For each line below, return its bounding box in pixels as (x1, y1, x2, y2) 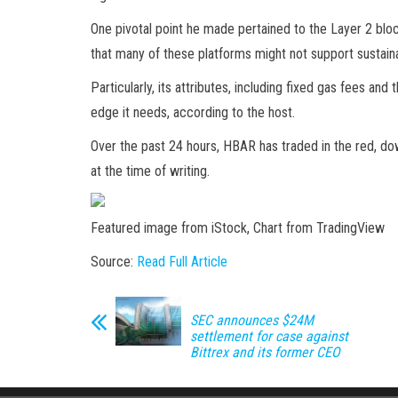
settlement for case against (190, 327, 348, 345)
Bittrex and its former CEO (190, 343, 340, 361)
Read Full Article (137, 252, 227, 270)
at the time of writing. (91, 162, 210, 179)
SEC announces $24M (190, 311, 314, 329)
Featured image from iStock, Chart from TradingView (91, 219, 385, 236)
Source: (91, 252, 137, 270)
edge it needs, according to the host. (91, 103, 295, 121)
